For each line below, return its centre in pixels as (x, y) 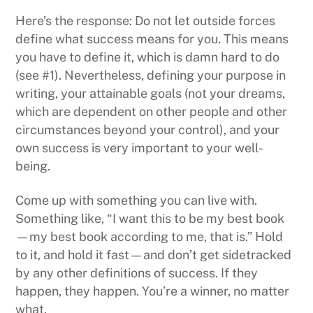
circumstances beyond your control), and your (148, 129)
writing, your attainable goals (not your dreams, (151, 93)
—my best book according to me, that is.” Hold (150, 237)
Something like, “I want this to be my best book (150, 219)
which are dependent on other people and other (152, 111)
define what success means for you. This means (152, 38)
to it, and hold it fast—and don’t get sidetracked (154, 255)
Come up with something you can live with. (137, 201)
